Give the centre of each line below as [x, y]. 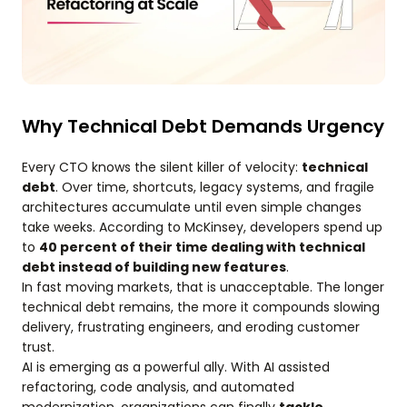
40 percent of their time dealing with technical [202, 247]
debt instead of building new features [154, 267]
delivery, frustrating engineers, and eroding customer [191, 327]
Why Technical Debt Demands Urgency [203, 126]
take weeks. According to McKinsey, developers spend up [202, 227]
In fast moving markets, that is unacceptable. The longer [203, 287]
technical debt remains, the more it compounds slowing [201, 307]
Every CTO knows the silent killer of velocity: [162, 167]
